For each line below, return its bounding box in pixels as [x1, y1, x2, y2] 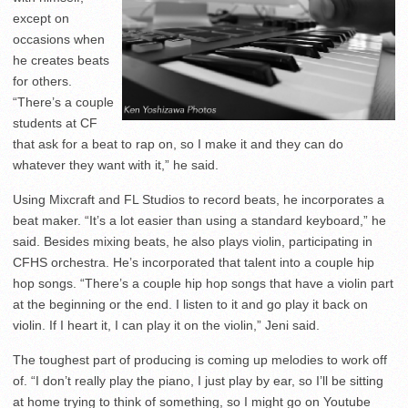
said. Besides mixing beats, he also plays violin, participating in [13, 234, 372, 250]
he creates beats [13, 53, 109, 68]
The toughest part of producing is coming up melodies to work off [13, 352, 387, 368]
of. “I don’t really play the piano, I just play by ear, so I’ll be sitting [13, 373, 383, 389]
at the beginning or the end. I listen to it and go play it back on [13, 297, 368, 312]
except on [13, 11, 69, 26]
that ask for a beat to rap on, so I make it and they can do [13, 137, 343, 152]
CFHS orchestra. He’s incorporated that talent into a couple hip [13, 255, 374, 270]
